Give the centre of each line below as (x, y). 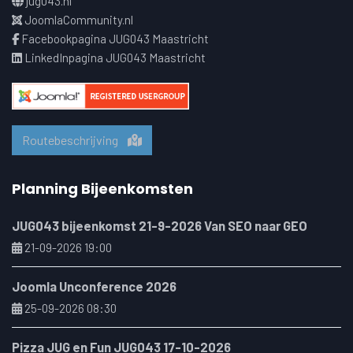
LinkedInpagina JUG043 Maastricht (115, 57)
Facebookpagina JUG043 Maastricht (115, 38)
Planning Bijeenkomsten (102, 188)
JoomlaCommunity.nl (79, 19)
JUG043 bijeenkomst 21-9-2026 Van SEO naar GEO (160, 225)
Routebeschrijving (75, 139)
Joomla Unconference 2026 (94, 286)
